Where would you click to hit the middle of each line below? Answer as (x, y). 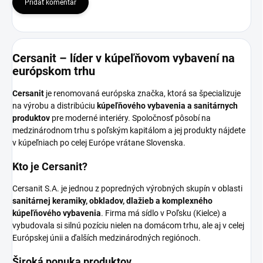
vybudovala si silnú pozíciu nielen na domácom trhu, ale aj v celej (128, 225)
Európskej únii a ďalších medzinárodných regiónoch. (107, 238)
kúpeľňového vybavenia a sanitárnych (167, 106)
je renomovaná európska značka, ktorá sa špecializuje (142, 93)
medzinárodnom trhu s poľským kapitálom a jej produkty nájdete (129, 130)
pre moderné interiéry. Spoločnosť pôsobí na (130, 118)
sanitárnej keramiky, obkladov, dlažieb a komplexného (112, 201)
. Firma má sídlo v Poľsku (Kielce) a (164, 213)
